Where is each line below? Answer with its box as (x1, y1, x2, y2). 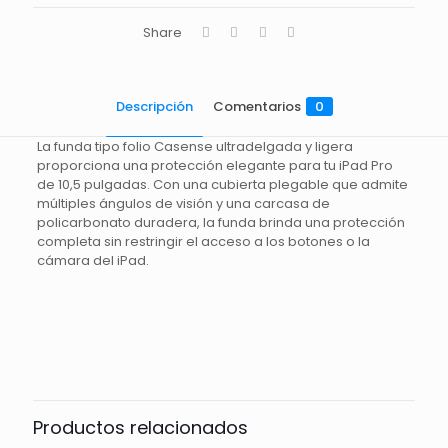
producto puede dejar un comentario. (33, 392, 281, 411)
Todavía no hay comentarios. (33, 339, 224, 358)
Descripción (115, 97, 193, 116)
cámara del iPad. (36, 251, 149, 270)
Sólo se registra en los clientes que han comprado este (33, 373, 394, 392)
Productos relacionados (33, 415, 248, 440)
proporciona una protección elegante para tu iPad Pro (36, 156, 393, 175)
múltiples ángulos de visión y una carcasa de (36, 194, 330, 213)
